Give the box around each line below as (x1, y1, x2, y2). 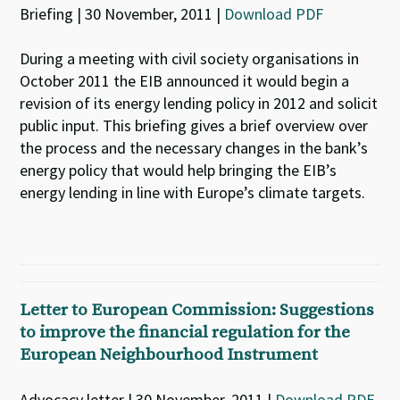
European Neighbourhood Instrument (20, 345, 319, 365)
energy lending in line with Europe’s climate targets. (20, 182, 366, 203)
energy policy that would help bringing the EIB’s (20, 160, 337, 180)
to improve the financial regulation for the (20, 322, 351, 343)
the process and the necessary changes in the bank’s (20, 137, 369, 158)
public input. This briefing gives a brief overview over (20, 115, 369, 136)
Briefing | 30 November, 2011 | (20, 4, 225, 24)
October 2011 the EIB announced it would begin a (20, 71, 350, 91)
